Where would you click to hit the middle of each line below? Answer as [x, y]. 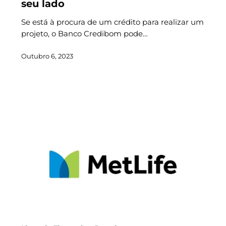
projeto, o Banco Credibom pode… [84, 33]
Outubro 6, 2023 [47, 56]
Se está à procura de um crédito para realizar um [112, 22]
